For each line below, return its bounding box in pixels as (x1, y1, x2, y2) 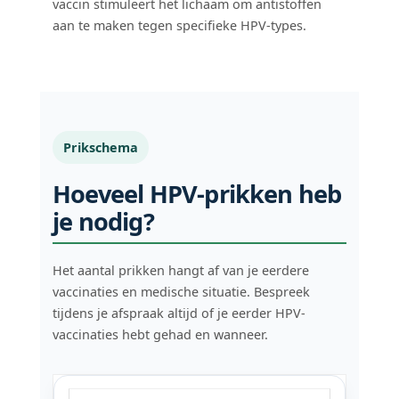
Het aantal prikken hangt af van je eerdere (53, 261, 310, 279)
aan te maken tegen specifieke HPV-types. (53, 16, 307, 34)
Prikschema (63, 138, 139, 156)
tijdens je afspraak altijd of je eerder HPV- (53, 304, 306, 322)
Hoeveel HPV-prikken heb (53, 176, 342, 210)
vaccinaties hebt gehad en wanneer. (53, 325, 269, 343)
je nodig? (53, 204, 154, 238)
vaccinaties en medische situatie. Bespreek (53, 282, 311, 300)
